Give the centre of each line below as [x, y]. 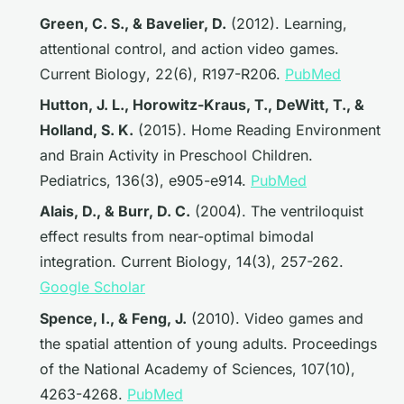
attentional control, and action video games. [189, 48]
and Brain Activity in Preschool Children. [176, 155]
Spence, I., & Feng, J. [113, 318]
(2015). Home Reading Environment [257, 129]
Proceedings [335, 343]
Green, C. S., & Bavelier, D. [133, 23]
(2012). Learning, [287, 23]
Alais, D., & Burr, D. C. [115, 211]
